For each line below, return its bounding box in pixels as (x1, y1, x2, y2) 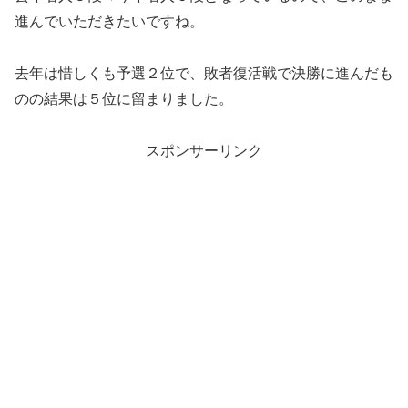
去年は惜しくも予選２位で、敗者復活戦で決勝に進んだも (15, 66, 393, 82)
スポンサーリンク (146, 142, 262, 158)
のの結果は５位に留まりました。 (15, 91, 233, 107)
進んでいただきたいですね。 (15, 14, 204, 30)
